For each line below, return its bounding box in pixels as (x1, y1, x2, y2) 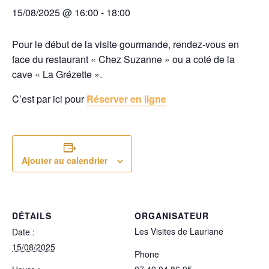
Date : (12, 226, 35, 238)
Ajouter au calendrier (21, 154, 107, 167)
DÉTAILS (12, 210, 52, 222)
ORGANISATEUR (134, 210, 209, 222)
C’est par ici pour (12, 92, 86, 106)
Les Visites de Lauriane (134, 225, 223, 238)
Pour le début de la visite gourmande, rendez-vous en (12, 37, 239, 52)
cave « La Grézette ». (12, 67, 102, 82)
